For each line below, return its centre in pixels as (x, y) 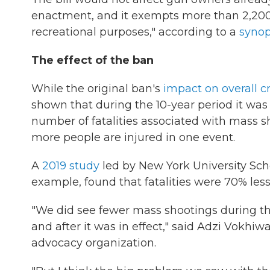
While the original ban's (97, 89)
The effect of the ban (93, 60)
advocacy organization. (94, 243)
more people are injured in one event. (133, 137)
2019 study (71, 166)
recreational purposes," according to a (135, 32)
